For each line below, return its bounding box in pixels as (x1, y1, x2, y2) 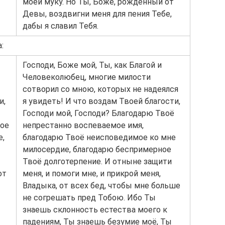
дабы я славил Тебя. (23, 21, 98, 31)
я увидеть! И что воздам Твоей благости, (23, 96, 180, 106)
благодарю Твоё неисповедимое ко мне (23, 133, 176, 142)
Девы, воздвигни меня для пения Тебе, (23, 9, 172, 19)
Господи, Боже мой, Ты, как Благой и (23, 60, 162, 70)
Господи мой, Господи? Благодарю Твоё (23, 108, 174, 118)
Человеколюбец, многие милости (23, 72, 151, 82)
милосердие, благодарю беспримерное (23, 145, 171, 154)
